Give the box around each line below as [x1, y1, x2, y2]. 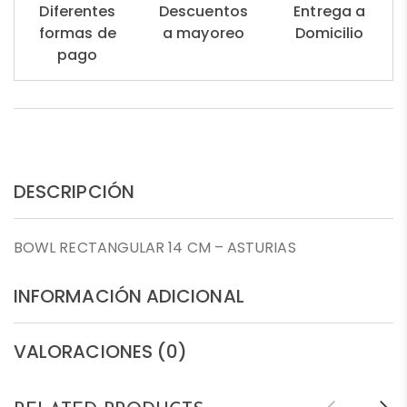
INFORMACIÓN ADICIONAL [14, 283, 244, 309]
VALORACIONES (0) [14, 338, 188, 364]
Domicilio [294, 22, 364, 44]
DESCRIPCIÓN [14, 178, 134, 204]
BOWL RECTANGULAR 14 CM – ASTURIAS [14, 236, 296, 258]
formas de [38, 22, 116, 44]
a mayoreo [163, 22, 244, 44]
